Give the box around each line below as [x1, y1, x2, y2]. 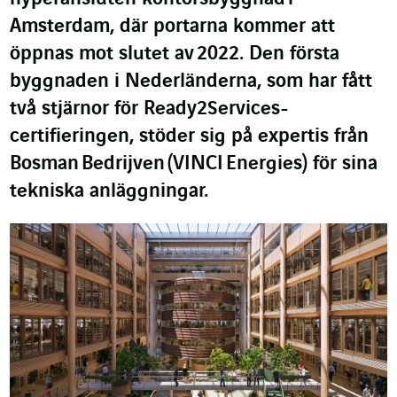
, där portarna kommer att [110, 16, 335, 37]
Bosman [10, 153, 82, 175]
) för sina [302, 153, 378, 175]
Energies [226, 153, 302, 175]
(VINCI [165, 153, 226, 175]
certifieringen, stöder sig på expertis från [10, 126, 369, 147]
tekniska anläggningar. [10, 181, 208, 202]
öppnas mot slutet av [10, 43, 197, 65]
